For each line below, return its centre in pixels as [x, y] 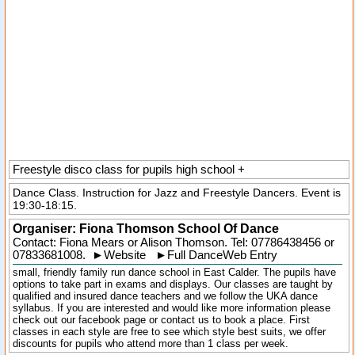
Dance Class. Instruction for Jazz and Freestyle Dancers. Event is [177, 193]
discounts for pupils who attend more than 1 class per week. [151, 344]
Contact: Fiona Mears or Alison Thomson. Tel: [132, 242]
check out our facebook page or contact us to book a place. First [161, 320]
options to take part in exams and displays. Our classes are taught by [173, 284]
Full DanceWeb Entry [222, 255]
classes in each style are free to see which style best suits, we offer [169, 332]
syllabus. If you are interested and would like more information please [172, 308]
